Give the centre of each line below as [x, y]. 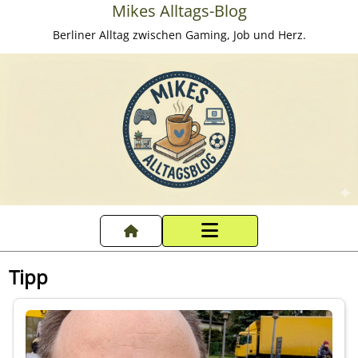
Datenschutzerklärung [117, 308]
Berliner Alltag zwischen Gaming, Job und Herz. [179, 34]
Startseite [72, 270]
